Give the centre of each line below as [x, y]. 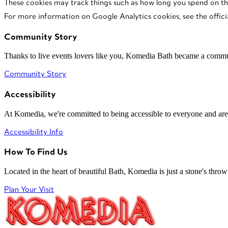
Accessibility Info [34, 131]
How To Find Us [36, 152]
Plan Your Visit [29, 189]
